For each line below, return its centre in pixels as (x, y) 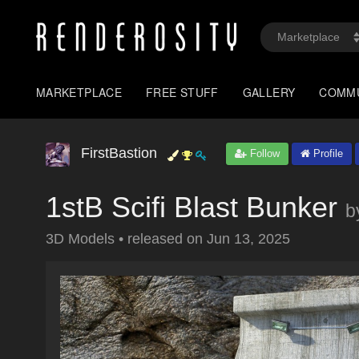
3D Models (82, 239)
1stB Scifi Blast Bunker (192, 207)
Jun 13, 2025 (248, 239)
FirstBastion (119, 153)
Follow (263, 153)
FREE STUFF (182, 92)
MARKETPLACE (79, 92)
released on (167, 239)
